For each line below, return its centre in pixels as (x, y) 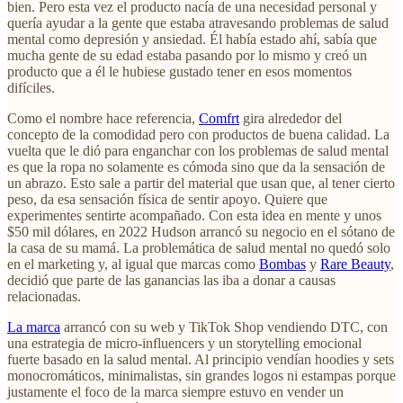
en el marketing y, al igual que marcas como (133, 264)
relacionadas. (44, 297)
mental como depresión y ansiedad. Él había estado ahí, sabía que (192, 40)
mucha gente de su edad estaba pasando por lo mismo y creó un (187, 56)
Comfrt (219, 119)
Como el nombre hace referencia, (103, 119)
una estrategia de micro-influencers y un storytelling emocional (184, 344)
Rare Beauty (355, 264)
